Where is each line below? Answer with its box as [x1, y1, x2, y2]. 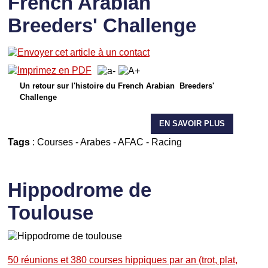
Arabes [80, 136, 111, 147]
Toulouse [7, 201, 93, 224]
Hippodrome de [7, 178, 151, 201]
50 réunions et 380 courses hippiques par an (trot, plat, [7, 254, 237, 265]
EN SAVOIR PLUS [159, 118, 225, 128]
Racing [151, 136, 182, 147]
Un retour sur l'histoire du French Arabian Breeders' [19, 81, 214, 90]
